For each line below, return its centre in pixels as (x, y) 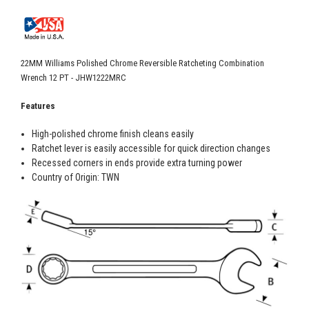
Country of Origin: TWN (76, 177)
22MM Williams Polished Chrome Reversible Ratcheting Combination (142, 63)
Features (38, 106)
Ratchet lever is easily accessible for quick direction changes (151, 148)
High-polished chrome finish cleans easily (113, 133)
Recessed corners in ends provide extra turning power (137, 162)
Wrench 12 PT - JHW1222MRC (73, 77)
